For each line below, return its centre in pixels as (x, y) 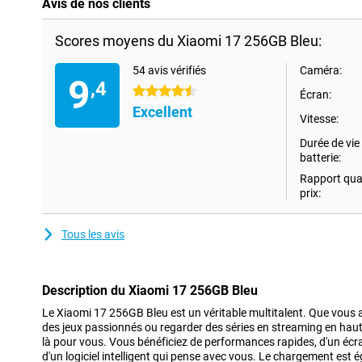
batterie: (320, 158)
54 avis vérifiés (169, 70)
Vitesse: (319, 119)
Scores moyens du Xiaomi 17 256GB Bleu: (188, 41)
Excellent (162, 112)
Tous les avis (93, 234)
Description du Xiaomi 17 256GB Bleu (150, 290)
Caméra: (321, 70)
